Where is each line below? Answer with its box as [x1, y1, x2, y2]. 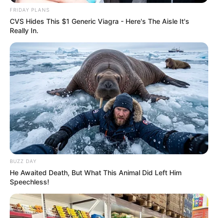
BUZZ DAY [10, 158, 36, 164]
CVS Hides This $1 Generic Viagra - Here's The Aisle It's [10, 17, 189, 25]
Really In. [10, 26, 38, 35]
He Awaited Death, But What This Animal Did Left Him [10, 168, 182, 177]
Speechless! [10, 177, 49, 186]
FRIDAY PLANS [10, 6, 50, 13]
